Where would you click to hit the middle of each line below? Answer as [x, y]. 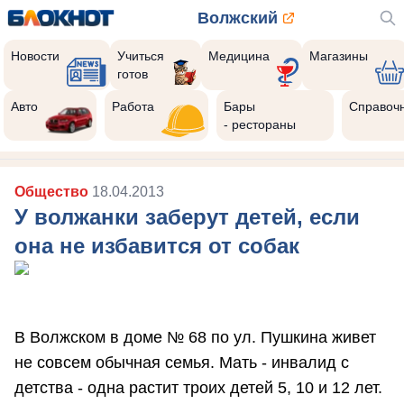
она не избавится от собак [157, 246]
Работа [133, 106]
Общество [53, 192]
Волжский [237, 18]
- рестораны [260, 124]
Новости [35, 56]
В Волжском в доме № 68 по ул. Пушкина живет [195, 337]
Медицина [239, 56]
